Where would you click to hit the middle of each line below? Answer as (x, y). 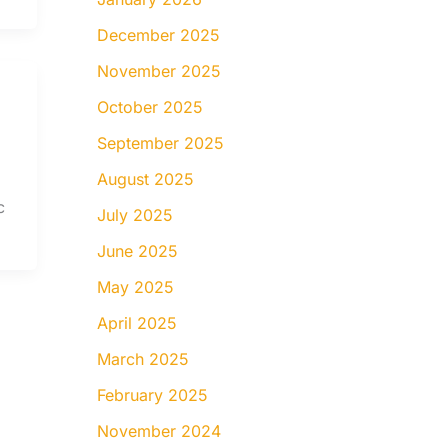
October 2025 (149, 106)
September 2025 (160, 142)
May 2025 (135, 286)
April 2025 (136, 322)
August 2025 (145, 178)
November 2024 (158, 430)
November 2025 (158, 70)
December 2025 (158, 34)
